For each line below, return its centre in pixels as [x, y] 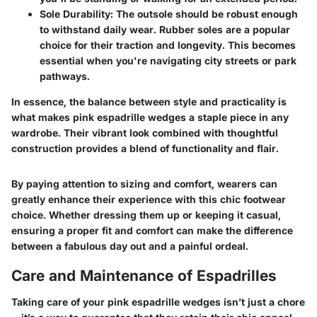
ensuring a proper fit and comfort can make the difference [152, 230]
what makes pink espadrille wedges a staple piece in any [150, 117]
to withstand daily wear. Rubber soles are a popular [165, 29]
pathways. [65, 76]
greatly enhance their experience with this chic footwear [149, 199]
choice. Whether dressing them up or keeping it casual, [146, 214]
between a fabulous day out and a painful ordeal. [130, 246]
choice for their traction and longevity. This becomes [168, 45]
